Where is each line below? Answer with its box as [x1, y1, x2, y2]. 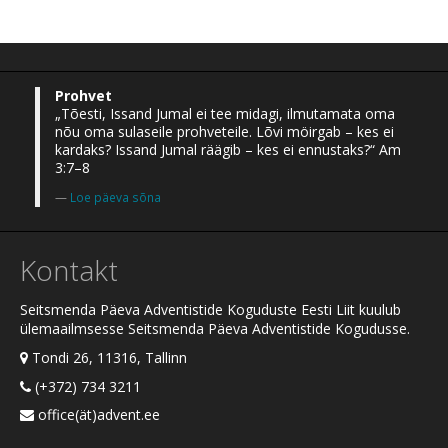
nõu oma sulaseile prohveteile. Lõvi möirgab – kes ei [55, 121, 394, 141]
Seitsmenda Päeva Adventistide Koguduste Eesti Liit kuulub [20, 299, 401, 319]
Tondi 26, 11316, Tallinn [28, 347, 187, 367]
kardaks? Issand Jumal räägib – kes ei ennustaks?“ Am [55, 139, 401, 159]
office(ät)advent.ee [34, 405, 160, 425]
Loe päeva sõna [70, 188, 161, 205]
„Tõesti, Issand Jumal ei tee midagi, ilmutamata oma [55, 103, 395, 123]
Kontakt [20, 251, 118, 290]
